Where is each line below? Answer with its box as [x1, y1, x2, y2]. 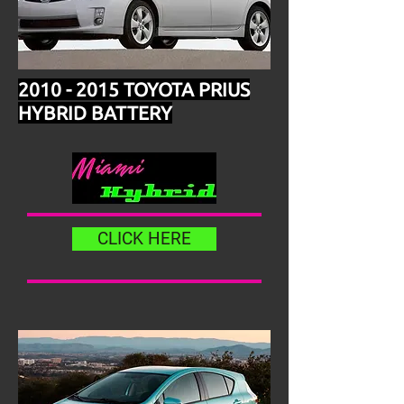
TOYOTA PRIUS [119, 78, 250, 100]
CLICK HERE [97, 228, 191, 249]
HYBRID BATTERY [18, 102, 172, 124]
